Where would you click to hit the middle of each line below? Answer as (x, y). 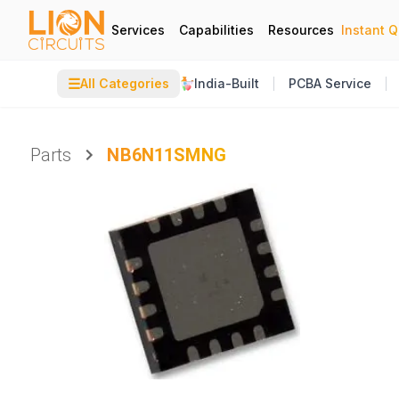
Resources (301, 29)
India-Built (227, 83)
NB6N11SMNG (167, 155)
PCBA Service (330, 83)
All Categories (125, 83)
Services (138, 29)
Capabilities (216, 29)
